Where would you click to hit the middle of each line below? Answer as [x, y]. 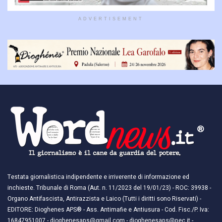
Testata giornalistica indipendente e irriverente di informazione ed [98, 177]
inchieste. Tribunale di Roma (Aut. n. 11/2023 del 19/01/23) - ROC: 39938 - [109, 188]
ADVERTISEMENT [111, 19]
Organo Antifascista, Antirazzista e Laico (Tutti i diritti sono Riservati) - [104, 199]
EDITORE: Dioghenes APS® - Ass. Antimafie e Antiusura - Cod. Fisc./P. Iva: [108, 210]
